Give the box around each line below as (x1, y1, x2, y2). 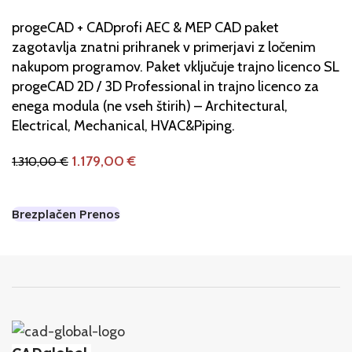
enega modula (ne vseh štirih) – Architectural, (12, 97, 288, 115)
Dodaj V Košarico (21, 180, 122, 196)
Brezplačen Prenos (12, 207, 120, 222)
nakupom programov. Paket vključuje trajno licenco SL (12, 58, 339, 76)
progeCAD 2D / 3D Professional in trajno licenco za (12, 78, 319, 96)
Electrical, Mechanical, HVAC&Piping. (12, 117, 235, 135)
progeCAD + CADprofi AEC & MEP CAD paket (12, 19, 279, 37)
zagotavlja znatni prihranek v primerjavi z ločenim (12, 38, 316, 57)
